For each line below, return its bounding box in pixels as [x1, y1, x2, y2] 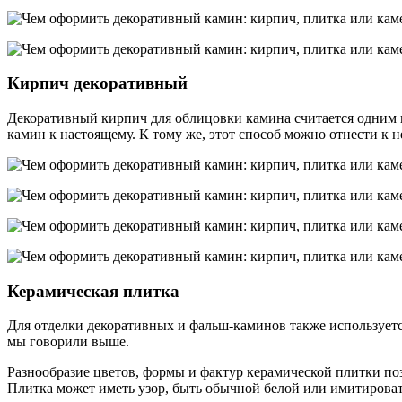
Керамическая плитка [7, 281, 179, 301]
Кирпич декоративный [7, 74, 188, 93]
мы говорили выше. [7, 334, 129, 350]
